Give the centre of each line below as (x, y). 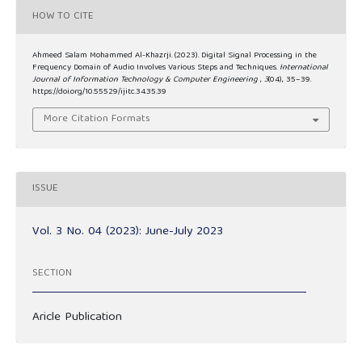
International (304, 68)
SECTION (52, 274)
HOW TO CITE (63, 16)
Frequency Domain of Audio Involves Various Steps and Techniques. (156, 68)
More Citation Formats (97, 119)
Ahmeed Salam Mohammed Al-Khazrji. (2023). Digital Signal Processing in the (175, 56)
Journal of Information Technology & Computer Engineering (146, 80)
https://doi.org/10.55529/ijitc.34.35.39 (99, 93)
